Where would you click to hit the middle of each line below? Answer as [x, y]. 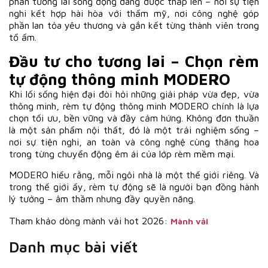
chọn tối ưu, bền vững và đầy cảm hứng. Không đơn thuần [134, 118]
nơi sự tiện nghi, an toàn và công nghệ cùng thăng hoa [134, 141]
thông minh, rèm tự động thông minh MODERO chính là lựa [134, 106]
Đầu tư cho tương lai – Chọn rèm [134, 61]
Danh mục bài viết [73, 246]
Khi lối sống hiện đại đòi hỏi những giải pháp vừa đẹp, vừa [134, 94]
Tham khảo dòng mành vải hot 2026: [90, 220]
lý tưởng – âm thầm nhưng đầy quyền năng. [102, 198]
